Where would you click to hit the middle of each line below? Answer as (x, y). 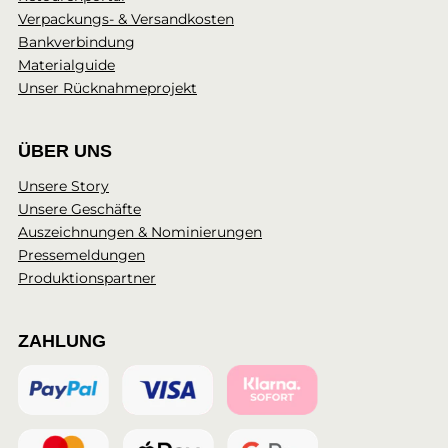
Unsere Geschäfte (79, 209)
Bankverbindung (76, 42)
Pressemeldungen (81, 255)
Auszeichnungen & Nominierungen (140, 232)
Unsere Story (63, 186)
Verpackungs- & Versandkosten (126, 19)
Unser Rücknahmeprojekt (107, 88)
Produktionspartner (87, 278)
